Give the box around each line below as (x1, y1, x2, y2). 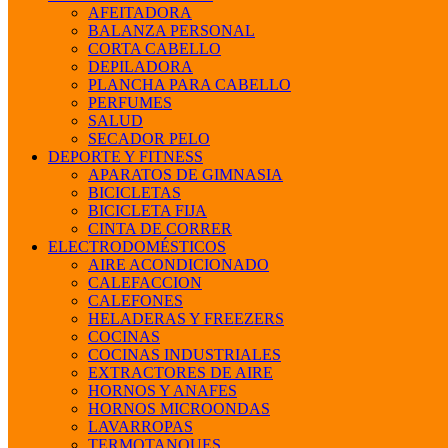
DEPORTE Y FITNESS (48, 148, 203, 166)
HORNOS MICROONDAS (88, 400, 270, 418)
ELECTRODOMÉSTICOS (48, 238, 226, 256)
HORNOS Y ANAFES (88, 382, 237, 400)
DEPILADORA (88, 58, 193, 76)
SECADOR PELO (88, 130, 210, 148)
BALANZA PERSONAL (88, 22, 255, 40)
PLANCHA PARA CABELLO (88, 76, 291, 94)
